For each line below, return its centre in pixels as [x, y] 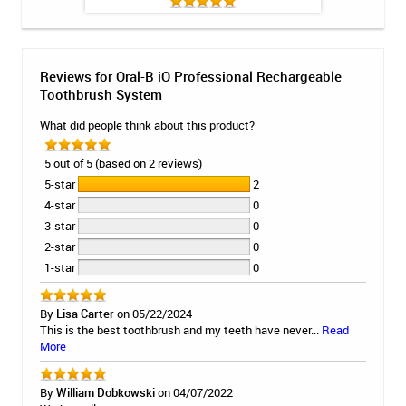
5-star [61, 184]
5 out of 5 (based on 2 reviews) [123, 164]
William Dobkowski [106, 393]
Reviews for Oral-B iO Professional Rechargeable [191, 77]
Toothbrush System [101, 95]
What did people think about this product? [147, 126]
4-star [61, 205]
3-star [61, 226]
